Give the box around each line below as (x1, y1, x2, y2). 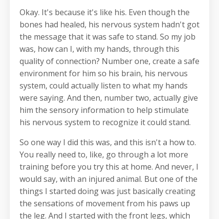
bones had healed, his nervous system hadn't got (20, 19, 199, 30)
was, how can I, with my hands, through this (20, 44, 179, 55)
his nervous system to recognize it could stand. (20, 117, 191, 128)
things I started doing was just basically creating (20, 186, 196, 197)
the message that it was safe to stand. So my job (20, 31, 196, 43)
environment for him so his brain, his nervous (20, 68, 188, 79)
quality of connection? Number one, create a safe (20, 56, 199, 67)
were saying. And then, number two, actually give (20, 92, 198, 104)
